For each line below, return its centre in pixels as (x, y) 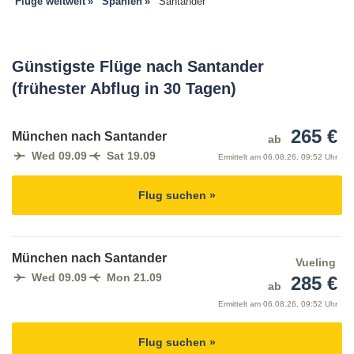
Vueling (315, 263)
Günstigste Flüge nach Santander (138, 67)
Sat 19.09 (131, 156)
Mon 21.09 (134, 278)
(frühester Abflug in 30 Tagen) (124, 89)
